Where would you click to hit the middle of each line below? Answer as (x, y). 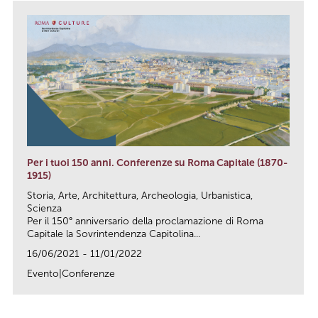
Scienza (44, 208)
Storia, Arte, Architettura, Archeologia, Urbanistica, (140, 195)
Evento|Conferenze (71, 273)
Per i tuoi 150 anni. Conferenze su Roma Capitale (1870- (157, 163)
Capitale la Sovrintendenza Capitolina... (114, 234)
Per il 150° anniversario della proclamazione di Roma (145, 221)
